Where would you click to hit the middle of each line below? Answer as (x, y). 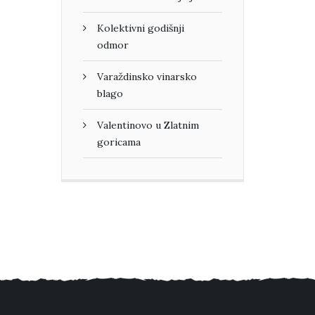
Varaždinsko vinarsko (147, 77)
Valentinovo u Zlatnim (148, 126)
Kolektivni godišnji (141, 28)
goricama (119, 142)
